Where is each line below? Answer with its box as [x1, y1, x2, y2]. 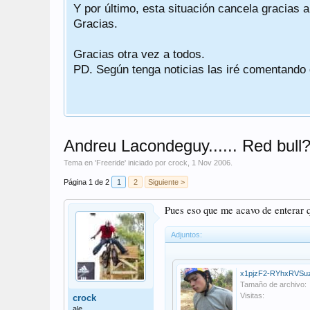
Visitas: [240, 291, 264, 300]
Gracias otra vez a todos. [73, 47, 205, 61]
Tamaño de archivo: [240, 280, 307, 289]
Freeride [96, 158, 125, 167]
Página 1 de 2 [64, 178, 109, 186]
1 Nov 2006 [192, 158, 230, 167]
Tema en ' [64, 158, 96, 167]
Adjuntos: [171, 230, 202, 239]
